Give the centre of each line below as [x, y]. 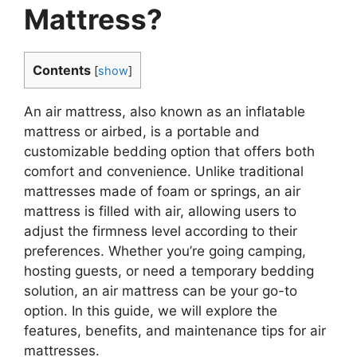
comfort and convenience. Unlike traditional [164, 171]
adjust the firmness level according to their [161, 231]
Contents [62, 71]
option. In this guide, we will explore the [151, 310]
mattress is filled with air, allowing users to [160, 211]
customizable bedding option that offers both [169, 151]
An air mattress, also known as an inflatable [165, 111]
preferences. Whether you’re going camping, [165, 251]
